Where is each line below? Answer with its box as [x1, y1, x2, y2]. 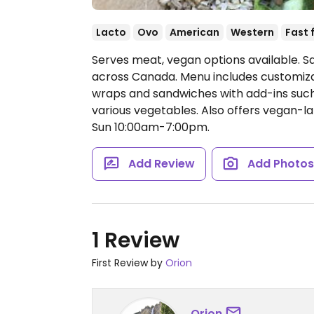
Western [231, 25, 274, 39]
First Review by [92, 256, 165, 270]
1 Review [92, 226, 179, 255]
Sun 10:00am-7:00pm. [92, 119, 210, 135]
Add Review [128, 156, 195, 172]
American [170, 25, 219, 39]
